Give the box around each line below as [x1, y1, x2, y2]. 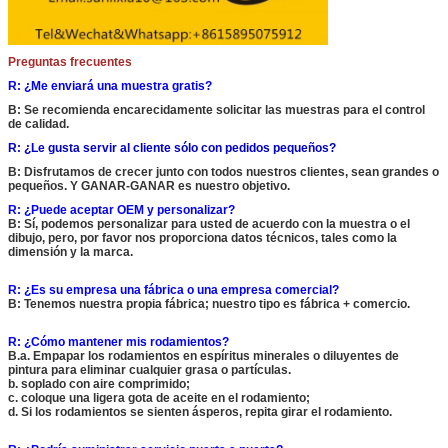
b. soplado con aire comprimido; [8, 377, 190, 392]
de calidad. [8, 117, 69, 132]
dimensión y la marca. [8, 245, 133, 260]
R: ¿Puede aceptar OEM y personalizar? [8, 203, 235, 218]
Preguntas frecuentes [8, 55, 132, 70]
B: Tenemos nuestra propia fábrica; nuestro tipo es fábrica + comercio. [8, 297, 410, 312]
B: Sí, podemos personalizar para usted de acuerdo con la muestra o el [8, 217, 410, 232]
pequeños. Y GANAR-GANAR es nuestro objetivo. [8, 179, 290, 194]
